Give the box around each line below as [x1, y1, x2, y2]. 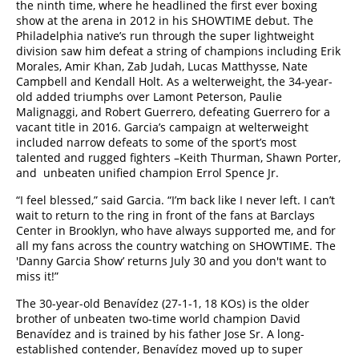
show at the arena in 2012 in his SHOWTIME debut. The [16, 13, 313, 28]
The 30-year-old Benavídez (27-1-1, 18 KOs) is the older [16, 296, 309, 311]
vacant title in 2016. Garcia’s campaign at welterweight [16, 119, 309, 135]
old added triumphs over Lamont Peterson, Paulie [16, 89, 282, 104]
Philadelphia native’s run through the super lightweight [16, 28, 314, 43]
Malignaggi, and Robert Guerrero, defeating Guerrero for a [16, 104, 330, 119]
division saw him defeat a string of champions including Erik [16, 43, 341, 58]
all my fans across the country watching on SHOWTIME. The [16, 238, 336, 253]
